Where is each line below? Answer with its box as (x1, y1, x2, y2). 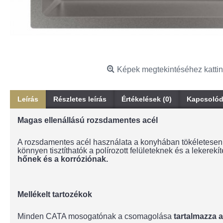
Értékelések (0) (121, 95, 172, 103)
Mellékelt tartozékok (17, 190, 92, 199)
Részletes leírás (53, 95, 107, 103)
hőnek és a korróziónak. (17, 155, 108, 163)
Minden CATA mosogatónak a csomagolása (17, 212, 174, 221)
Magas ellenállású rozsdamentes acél (17, 116, 158, 124)
